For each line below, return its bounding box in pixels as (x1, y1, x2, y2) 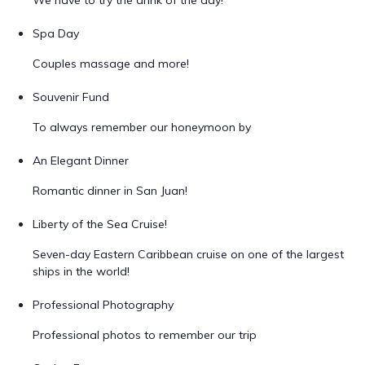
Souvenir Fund (33, 90, 109, 104)
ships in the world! (33, 264, 130, 279)
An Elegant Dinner (33, 153, 129, 168)
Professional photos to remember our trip (33, 328, 257, 342)
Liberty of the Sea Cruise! (33, 217, 167, 231)
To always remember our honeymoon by (33, 120, 251, 134)
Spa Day (33, 26, 79, 41)
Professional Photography (33, 297, 174, 312)
